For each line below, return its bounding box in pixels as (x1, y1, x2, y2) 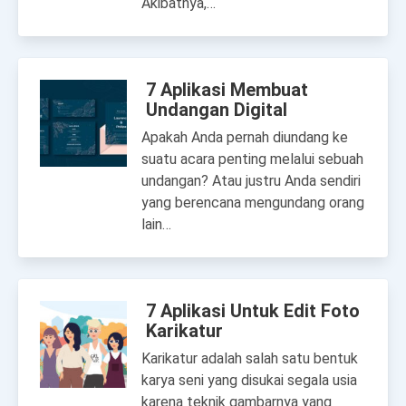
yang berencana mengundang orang (141, 194, 364, 211)
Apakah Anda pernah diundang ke (141, 129, 348, 146)
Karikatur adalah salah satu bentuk (141, 350, 358, 367)
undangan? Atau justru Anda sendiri (141, 172, 361, 189)
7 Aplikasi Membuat (146, 79, 308, 101)
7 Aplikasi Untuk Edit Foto (146, 300, 360, 322)
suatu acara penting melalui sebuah (141, 150, 363, 168)
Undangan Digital (146, 99, 287, 121)
